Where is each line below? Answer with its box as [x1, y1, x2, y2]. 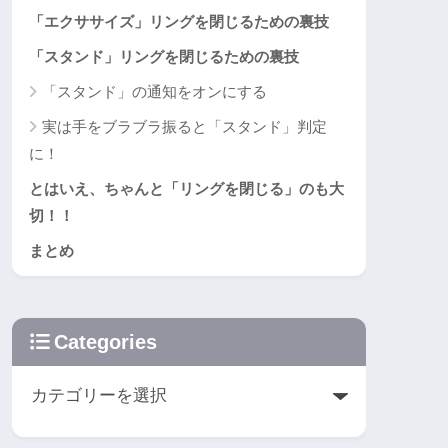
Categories [54, 331, 157, 354]
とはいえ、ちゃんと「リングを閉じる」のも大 [29, 180, 344, 198]
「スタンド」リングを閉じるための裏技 [29, 48, 299, 66]
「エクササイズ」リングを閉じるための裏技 [29, 13, 329, 31]
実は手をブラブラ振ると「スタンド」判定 [42, 118, 327, 136]
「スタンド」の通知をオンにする [42, 83, 267, 101]
